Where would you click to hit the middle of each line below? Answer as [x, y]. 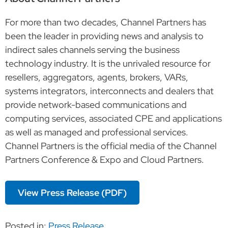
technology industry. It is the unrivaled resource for [108, 63]
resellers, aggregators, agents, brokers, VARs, [97, 77]
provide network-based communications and [96, 104]
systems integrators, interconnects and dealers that [109, 91]
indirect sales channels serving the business [92, 49]
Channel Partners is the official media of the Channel [111, 146]
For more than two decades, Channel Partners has [106, 22]
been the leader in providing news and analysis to [104, 36]
